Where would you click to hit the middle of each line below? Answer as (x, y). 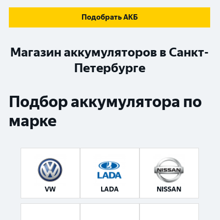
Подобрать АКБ (110, 17)
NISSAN (169, 189)
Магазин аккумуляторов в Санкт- (110, 52)
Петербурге (110, 68)
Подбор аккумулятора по (105, 102)
